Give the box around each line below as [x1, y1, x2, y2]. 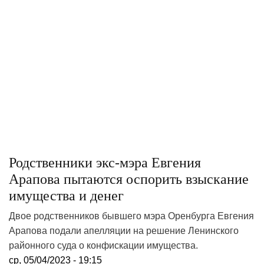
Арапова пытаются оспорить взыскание [9, 171, 249, 187]
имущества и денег [9, 187, 124, 203]
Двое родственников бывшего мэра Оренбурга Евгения [9, 210, 254, 221]
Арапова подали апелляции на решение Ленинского [9, 225, 239, 236]
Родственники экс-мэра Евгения [9, 154, 201, 170]
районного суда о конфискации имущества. [9, 240, 198, 250]
